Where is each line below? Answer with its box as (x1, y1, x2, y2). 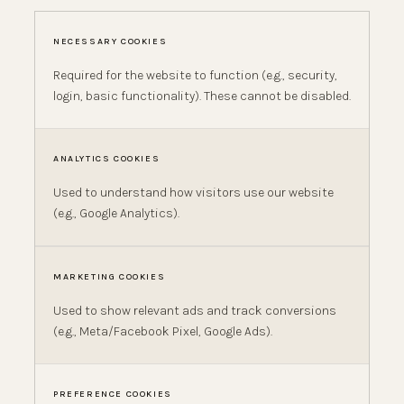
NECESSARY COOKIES (53, 35, 168, 47)
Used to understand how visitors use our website (53, 185, 334, 201)
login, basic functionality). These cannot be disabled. (53, 87, 351, 104)
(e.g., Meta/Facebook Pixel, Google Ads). (53, 323, 272, 339)
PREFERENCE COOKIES (53, 389, 172, 400)
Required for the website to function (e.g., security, (53, 67, 337, 83)
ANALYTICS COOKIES (53, 153, 161, 165)
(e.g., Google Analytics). (53, 206, 179, 222)
